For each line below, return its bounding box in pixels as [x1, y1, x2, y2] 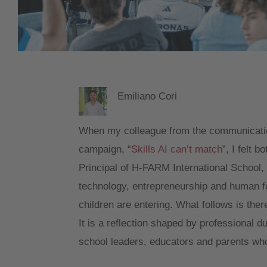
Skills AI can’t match [131, 144, 222, 156]
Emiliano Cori [117, 91, 177, 103]
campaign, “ [79, 144, 131, 156]
